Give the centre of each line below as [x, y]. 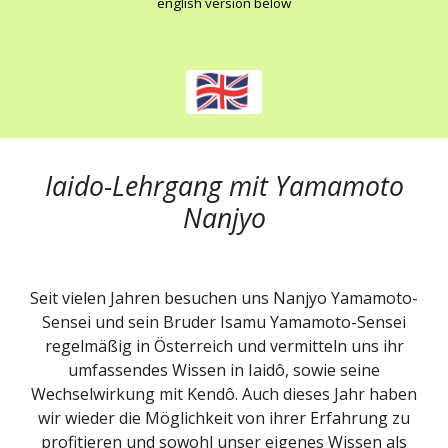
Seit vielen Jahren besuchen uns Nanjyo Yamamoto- [224, 298]
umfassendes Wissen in [158, 370]
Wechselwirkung [93, 394]
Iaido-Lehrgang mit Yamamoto [224, 186]
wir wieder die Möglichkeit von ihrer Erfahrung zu [224, 418]
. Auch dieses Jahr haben [326, 394]
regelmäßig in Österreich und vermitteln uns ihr [224, 346]
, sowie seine [332, 370]
